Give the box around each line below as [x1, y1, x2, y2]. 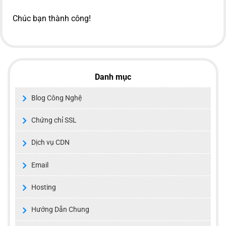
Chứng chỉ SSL [31, 116, 77, 125]
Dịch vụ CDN [31, 138, 70, 147]
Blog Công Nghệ [31, 93, 82, 102]
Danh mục [95, 72, 131, 82]
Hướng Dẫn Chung [31, 205, 89, 214]
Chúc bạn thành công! [13, 14, 91, 24]
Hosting [31, 183, 56, 192]
